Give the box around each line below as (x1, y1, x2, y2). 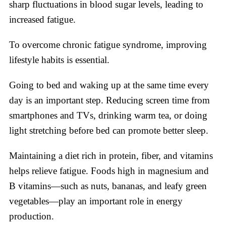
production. (9, 211, 54, 222)
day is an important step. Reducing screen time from (9, 95, 210, 106)
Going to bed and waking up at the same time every (9, 80, 209, 91)
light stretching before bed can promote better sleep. (9, 125, 208, 136)
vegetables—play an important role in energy (9, 196, 183, 207)
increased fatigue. (9, 14, 76, 25)
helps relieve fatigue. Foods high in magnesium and (9, 165, 209, 177)
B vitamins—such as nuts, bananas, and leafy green (9, 181, 207, 192)
